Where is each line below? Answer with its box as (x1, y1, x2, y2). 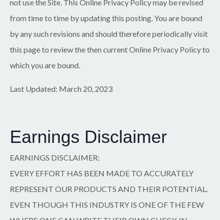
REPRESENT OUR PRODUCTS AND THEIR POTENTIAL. (10, 184, 208, 193)
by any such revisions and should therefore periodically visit (10, 28, 208, 38)
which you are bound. (10, 60, 80, 70)
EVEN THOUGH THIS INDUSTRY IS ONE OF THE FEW (10, 199, 204, 209)
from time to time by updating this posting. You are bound (10, 13, 202, 23)
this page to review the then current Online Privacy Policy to (10, 44, 210, 54)
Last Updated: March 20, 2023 (10, 83, 112, 93)
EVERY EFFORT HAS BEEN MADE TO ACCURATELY (10, 168, 193, 178)
